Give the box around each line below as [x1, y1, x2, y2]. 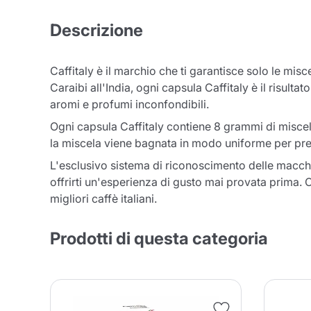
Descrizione [50, 20, 143, 40]
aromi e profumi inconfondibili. [50, 97, 209, 111]
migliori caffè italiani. [50, 192, 157, 205]
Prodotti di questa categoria [50, 228, 268, 249]
